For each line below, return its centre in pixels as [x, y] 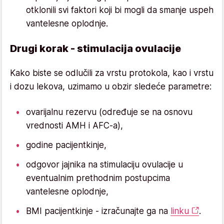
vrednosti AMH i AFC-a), [74, 125]
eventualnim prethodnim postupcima [98, 178]
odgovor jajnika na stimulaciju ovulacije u [104, 164]
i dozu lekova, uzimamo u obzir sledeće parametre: [111, 86]
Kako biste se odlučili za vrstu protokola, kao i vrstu [112, 73]
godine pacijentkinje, [66, 145]
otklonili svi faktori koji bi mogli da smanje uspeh [120, 10]
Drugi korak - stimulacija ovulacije [95, 48]
